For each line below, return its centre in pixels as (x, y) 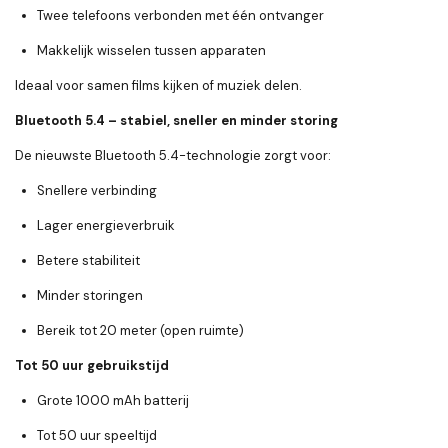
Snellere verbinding (97, 191)
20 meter (128, 331)
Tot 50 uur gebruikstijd (92, 366)
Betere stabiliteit (88, 261)
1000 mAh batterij (132, 401)
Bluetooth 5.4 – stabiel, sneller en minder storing (176, 121)
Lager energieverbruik (106, 226)
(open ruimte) (200, 331)
